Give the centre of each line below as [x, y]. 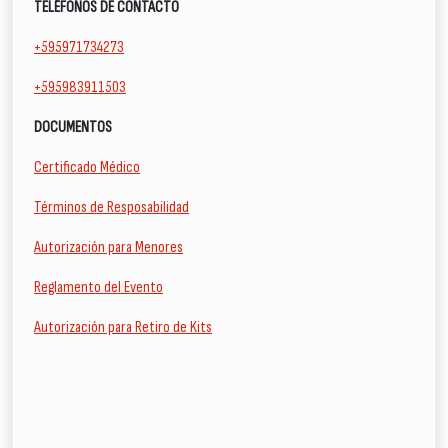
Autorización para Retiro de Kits [123, 327]
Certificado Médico [87, 167]
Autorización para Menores [108, 247]
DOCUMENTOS [73, 127]
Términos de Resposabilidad [111, 207]
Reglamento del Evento [98, 287]
